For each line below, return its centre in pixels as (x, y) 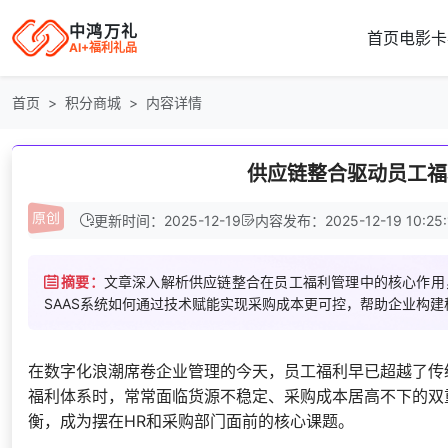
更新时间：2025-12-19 (167, 220)
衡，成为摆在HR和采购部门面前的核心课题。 (191, 420)
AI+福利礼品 (103, 47)
